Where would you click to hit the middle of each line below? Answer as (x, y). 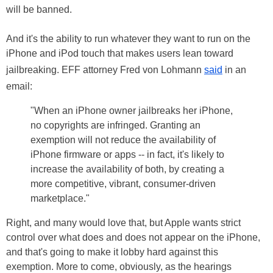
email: (19, 87)
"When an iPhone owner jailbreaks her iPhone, (132, 111)
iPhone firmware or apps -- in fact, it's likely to (127, 155)
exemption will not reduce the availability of (123, 140)
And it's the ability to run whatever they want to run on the (128, 39)
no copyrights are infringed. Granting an (115, 126)
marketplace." (60, 199)
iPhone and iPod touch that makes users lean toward (120, 54)
